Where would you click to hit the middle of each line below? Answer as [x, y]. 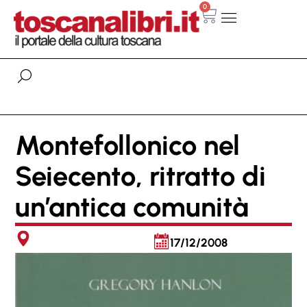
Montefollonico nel [127, 145]
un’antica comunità [132, 207]
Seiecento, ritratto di [140, 176]
